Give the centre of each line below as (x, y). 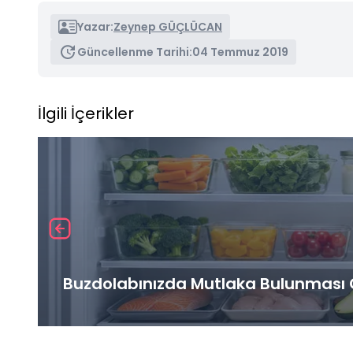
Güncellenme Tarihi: (135, 52)
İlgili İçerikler (86, 113)
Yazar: (95, 26)
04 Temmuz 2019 (240, 52)
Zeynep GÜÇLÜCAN (168, 26)
